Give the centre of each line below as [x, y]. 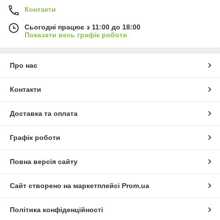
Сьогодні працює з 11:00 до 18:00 [82, 27]
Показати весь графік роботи [76, 35]
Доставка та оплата [44, 113]
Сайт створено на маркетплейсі [66, 185]
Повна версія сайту [44, 161]
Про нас [24, 65]
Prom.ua [136, 185]
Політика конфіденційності [56, 209]
